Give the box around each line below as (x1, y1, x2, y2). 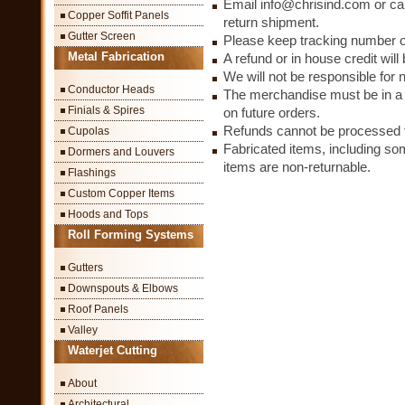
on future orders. (223, 105, 320, 120)
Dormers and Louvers (68, 146, 174, 158)
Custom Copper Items (68, 187, 174, 200)
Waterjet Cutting (68, 344, 157, 357)
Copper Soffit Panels (68, 9, 169, 22)
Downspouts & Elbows (68, 282, 178, 295)
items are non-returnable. (223, 159, 371, 174)
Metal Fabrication (68, 50, 165, 63)
